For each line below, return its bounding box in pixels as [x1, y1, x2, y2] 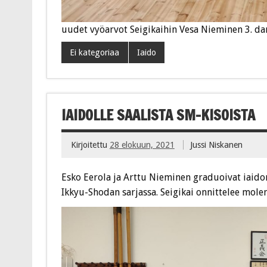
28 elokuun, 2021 [109, 140, 175, 150]
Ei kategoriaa [70, 48, 120, 58]
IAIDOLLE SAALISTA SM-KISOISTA [61, 104, 255, 125]
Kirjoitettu [70, 140, 110, 150]
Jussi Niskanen [190, 140, 243, 150]
